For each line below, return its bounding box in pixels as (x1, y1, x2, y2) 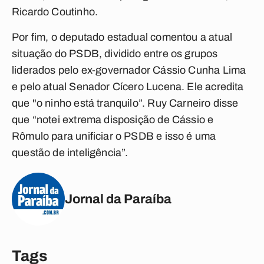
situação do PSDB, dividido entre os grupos (12, 48, 218, 60)
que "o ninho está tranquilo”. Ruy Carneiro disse (12, 97, 239, 109)
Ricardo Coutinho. (12, 6, 98, 18)
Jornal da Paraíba (65, 192, 171, 206)
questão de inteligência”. (12, 147, 128, 159)
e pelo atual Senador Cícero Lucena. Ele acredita (12, 81, 244, 93)
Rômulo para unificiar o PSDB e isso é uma (12, 130, 216, 142)
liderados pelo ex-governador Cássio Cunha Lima (12, 64, 246, 76)
